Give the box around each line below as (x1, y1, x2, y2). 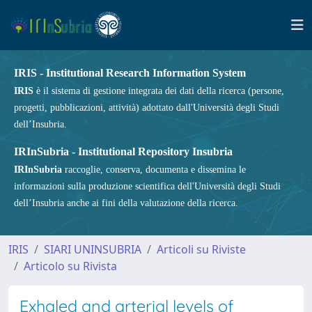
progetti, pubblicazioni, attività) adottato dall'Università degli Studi (14, 102, 279, 113)
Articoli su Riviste (157, 242, 246, 257)
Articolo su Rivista (24, 258, 117, 274)
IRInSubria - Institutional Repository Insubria (14, 146, 233, 157)
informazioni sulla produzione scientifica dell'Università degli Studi (14, 181, 281, 192)
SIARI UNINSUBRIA (44, 242, 141, 257)
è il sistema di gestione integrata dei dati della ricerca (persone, (33, 86, 284, 96)
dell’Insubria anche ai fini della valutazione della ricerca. (14, 198, 238, 208)
